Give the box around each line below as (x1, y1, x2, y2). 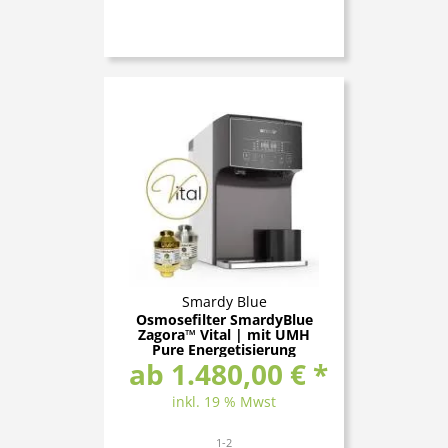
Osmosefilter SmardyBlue (135, 309, 313, 329)
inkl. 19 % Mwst (172, 391, 276, 411)
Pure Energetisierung (152, 339, 296, 359)
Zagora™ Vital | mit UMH (138, 324, 310, 344)
